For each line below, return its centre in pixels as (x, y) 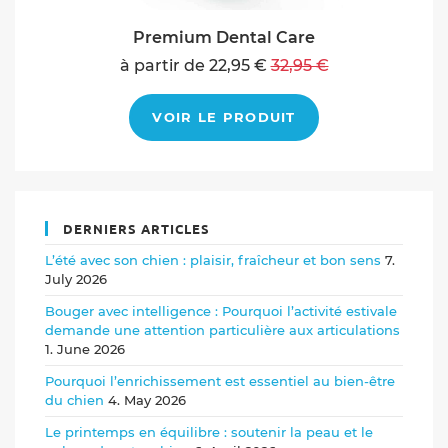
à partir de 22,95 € (195, 65)
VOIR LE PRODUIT (224, 116)
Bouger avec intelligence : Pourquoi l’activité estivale (221, 310)
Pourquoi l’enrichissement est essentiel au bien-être (220, 380)
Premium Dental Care (224, 37)
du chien (74, 399)
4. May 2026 (147, 399)
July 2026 (76, 278)
